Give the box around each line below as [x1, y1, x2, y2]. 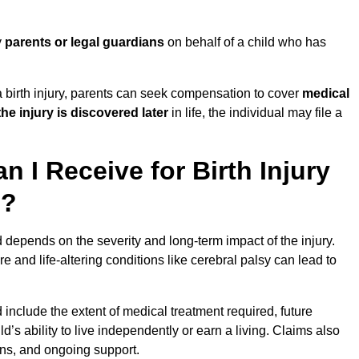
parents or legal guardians [5, 35, 164, 50]
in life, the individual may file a [168, 106, 342, 120]
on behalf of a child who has [164, 35, 326, 50]
